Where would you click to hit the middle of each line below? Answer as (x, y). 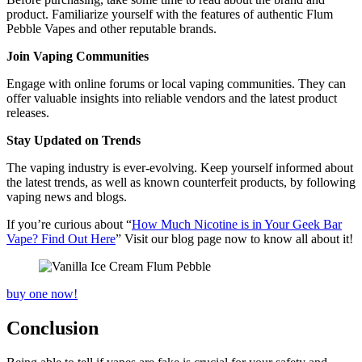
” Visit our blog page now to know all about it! (234, 238)
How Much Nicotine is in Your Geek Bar (237, 224)
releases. (28, 112)
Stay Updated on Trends (74, 140)
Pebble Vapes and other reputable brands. (112, 28)
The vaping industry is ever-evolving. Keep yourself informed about (180, 167)
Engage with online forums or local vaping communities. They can (176, 83)
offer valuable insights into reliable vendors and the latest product (172, 98)
